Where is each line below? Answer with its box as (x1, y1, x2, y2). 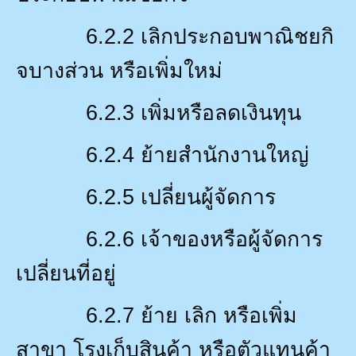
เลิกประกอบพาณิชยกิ (141, 24, 334, 48)
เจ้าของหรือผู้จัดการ (141, 226, 323, 251)
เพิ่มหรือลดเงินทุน (141, 100, 301, 125)
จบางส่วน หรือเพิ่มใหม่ (16, 58, 222, 83)
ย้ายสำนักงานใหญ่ (141, 142, 309, 167)
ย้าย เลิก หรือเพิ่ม (141, 303, 297, 327)
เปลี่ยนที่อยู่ (16, 261, 116, 285)
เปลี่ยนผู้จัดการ (141, 184, 276, 209)
